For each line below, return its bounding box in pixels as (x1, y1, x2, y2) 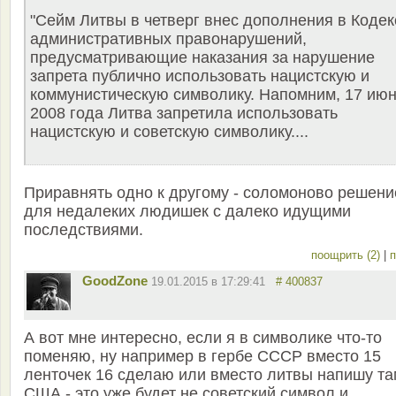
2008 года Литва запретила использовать (30, 104, 338, 123)
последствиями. (24, 221, 143, 240)
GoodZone (82, 273, 148, 289)
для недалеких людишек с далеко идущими (24, 202, 351, 221)
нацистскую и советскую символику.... (30, 123, 308, 141)
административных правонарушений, (30, 30, 307, 49)
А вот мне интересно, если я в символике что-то (24, 329, 382, 347)
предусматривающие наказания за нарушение (30, 49, 375, 67)
